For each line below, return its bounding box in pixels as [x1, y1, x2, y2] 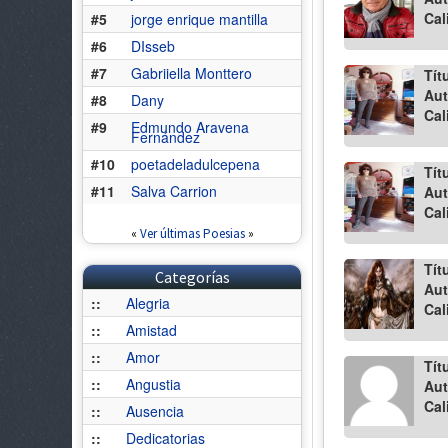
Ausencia [126, 401, 184, 421]
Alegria [126, 293, 170, 313]
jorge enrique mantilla [131, 9, 268, 29]
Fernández [131, 127, 200, 147]
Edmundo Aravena [131, 117, 249, 137]
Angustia [126, 374, 181, 394]
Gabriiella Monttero [131, 63, 252, 83]
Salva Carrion [131, 181, 217, 201]
